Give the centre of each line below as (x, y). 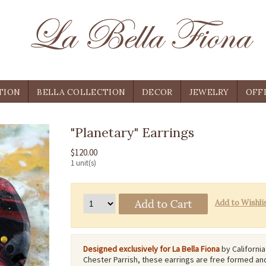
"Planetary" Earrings (132, 132)
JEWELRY (209, 92)
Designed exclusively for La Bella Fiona (151, 249)
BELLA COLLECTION (81, 92)
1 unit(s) (83, 163)
